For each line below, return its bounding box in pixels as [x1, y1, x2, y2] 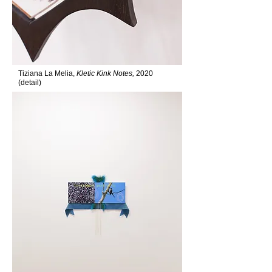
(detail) [18, 78, 41, 87]
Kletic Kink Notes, [76, 69, 136, 78]
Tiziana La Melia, [18, 69, 76, 78]
